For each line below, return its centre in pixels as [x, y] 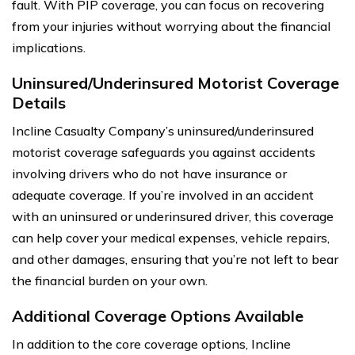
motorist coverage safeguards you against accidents [164, 152]
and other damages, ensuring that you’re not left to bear [175, 259]
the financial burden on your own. [110, 280]
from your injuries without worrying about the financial [171, 26]
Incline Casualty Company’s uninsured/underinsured [163, 130]
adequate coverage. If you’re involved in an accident [163, 195]
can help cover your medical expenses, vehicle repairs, [171, 237]
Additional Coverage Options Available [158, 315]
